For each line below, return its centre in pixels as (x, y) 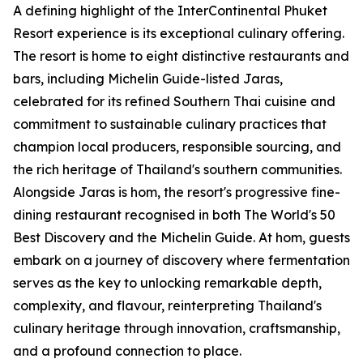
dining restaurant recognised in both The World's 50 (174, 215)
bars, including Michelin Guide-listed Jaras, (148, 79)
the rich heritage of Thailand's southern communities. (177, 170)
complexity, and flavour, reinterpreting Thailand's (167, 306)
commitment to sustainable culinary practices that (170, 124)
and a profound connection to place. (127, 351)
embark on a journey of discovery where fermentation (181, 261)
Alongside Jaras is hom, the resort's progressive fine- (177, 192)
